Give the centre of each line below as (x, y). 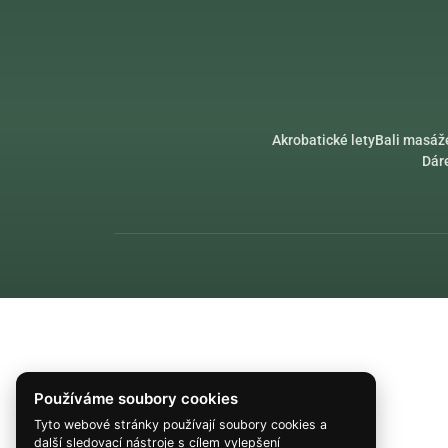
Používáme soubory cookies (136, 398)
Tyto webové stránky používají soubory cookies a (180, 424)
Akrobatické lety (323, 140)
